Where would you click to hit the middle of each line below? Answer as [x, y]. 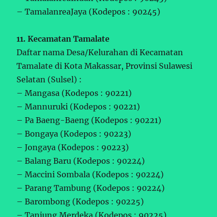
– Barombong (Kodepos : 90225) [80, 201]
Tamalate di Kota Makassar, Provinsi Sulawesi [105, 66]
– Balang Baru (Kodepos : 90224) [81, 161]
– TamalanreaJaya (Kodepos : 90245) [89, 11]
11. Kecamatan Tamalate [63, 39]
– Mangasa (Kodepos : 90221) [74, 93]
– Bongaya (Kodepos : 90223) [74, 133]
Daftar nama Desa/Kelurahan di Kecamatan [100, 52]
